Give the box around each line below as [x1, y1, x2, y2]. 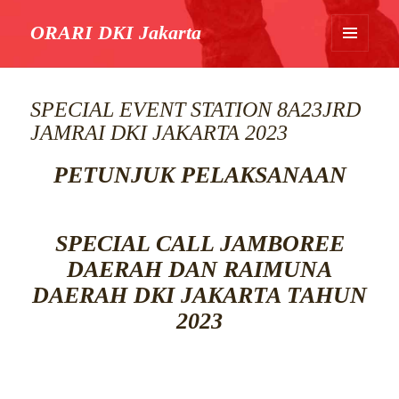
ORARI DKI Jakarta [30, 21, 202, 45]
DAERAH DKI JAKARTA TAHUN [32, 282, 367, 309]
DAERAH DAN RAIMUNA [67, 256, 332, 283]
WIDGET [331, 95, 386, 114]
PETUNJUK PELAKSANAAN [53, 162, 346, 189]
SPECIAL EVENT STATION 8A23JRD [30, 98, 362, 122]
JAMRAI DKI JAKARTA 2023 [30, 121, 289, 145]
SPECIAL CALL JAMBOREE [54, 231, 345, 257]
